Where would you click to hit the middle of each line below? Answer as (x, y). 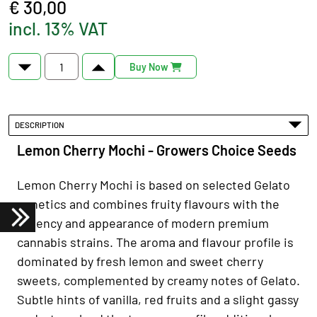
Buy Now (150, 67)
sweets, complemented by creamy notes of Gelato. (158, 280)
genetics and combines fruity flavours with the (148, 203)
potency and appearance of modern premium (143, 223)
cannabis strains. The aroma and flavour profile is (155, 242)
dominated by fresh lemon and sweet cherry (140, 261)
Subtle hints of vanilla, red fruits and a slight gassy (158, 299)
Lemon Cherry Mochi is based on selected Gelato (154, 184)
